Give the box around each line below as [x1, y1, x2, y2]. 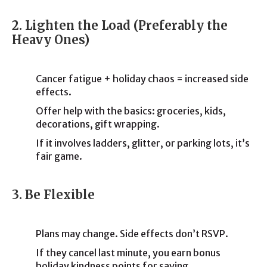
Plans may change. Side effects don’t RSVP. [36, 228, 228, 240]
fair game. [36, 150, 82, 162]
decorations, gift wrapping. [36, 118, 160, 130]
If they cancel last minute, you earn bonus [36, 247, 221, 259]
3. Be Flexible [12, 187, 95, 202]
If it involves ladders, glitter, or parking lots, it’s [36, 137, 250, 149]
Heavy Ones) [12, 32, 89, 47]
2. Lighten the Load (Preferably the [12, 18, 228, 33]
